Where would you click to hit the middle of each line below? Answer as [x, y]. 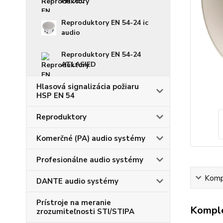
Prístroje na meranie [74, 203]
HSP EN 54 [56, 96]
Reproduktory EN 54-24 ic [105, 23]
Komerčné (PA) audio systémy [91, 138]
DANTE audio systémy [77, 181]
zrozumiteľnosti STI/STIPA [85, 212]
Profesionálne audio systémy [90, 160]
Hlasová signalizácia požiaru [88, 87]
